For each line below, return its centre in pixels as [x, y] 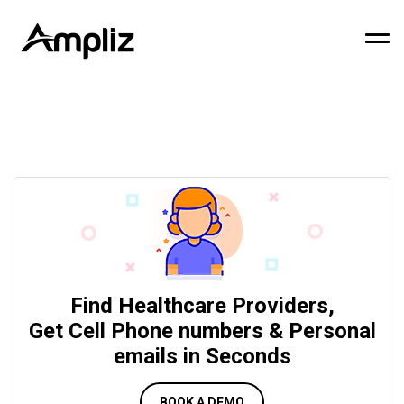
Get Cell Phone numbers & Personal [202, 331]
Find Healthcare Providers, [202, 306]
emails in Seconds [202, 356]
